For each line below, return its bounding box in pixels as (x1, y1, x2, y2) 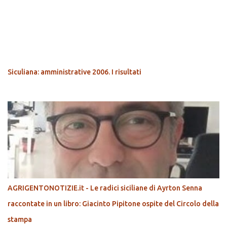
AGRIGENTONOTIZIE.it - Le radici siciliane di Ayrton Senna (8, 184, 202, 193)
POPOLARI (8, 38, 48, 48)
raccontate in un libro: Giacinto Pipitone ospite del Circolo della (8, 200, 219, 208)
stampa (8, 215, 32, 224)
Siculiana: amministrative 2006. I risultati (8, 68, 141, 77)
